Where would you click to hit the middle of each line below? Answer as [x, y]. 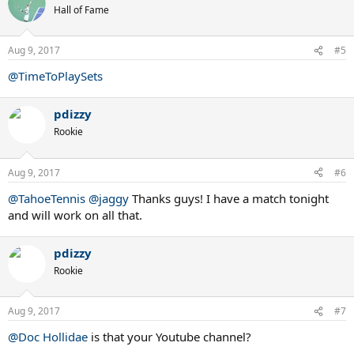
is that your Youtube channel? [169, 337]
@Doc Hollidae [48, 337]
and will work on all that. [75, 215]
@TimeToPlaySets [55, 76]
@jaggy [109, 198]
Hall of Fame [81, 9]
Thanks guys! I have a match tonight [229, 198]
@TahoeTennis [47, 198]
